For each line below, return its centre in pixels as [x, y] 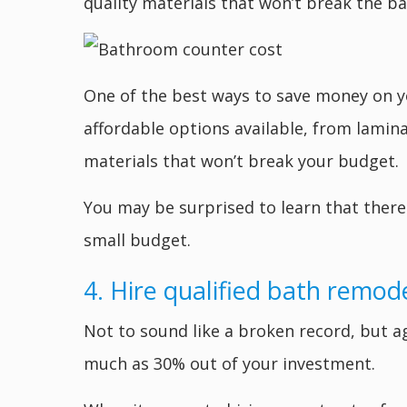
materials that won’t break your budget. [241, 161]
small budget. [137, 240]
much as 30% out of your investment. [229, 364]
